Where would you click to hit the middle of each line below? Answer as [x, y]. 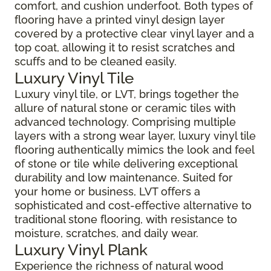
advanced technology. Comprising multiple [125, 122]
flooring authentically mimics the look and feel [134, 150]
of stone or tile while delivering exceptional [126, 164]
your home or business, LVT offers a [107, 191]
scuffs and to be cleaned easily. [96, 61]
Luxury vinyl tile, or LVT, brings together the [127, 94]
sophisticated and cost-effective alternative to [133, 205]
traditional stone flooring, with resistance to [126, 219]
